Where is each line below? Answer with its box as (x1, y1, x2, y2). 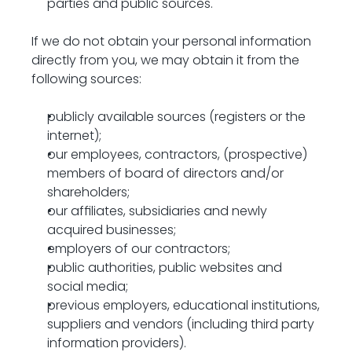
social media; (47, 277, 128, 295)
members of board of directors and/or (47, 164, 284, 182)
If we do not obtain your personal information (31, 32, 311, 50)
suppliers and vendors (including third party (47, 315, 314, 333)
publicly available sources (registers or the (47, 108, 306, 126)
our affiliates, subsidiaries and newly (47, 202, 267, 220)
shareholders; (47, 183, 130, 201)
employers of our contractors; (47, 240, 230, 258)
